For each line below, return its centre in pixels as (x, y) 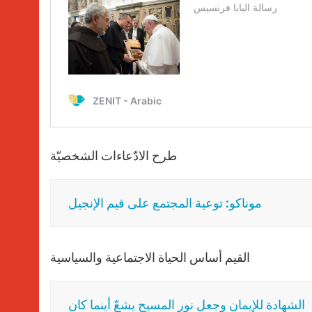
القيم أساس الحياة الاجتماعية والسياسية (150, 258)
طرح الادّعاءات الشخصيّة (114, 156)
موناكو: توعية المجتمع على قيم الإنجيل (165, 203)
